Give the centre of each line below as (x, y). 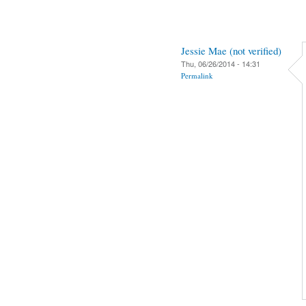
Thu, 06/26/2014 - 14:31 (221, 63)
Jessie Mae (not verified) (231, 50)
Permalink (197, 75)
